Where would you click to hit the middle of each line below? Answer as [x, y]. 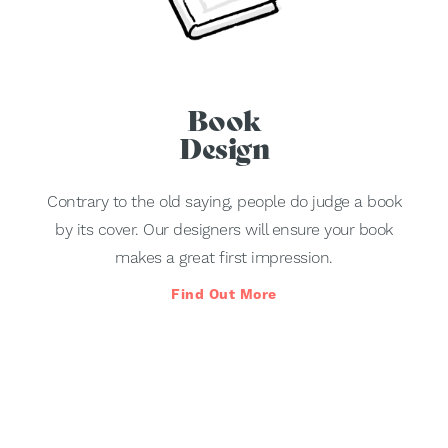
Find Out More [224, 294]
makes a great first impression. [224, 258]
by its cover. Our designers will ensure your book [224, 230]
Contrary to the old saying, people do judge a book [224, 202]
